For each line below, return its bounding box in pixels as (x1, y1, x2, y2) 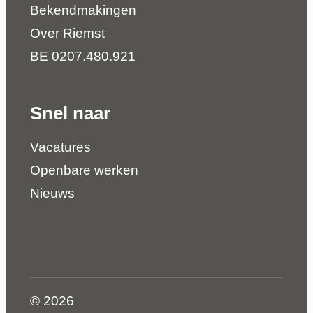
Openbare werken (30, 163, 138, 177)
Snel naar (30, 103, 110, 124)
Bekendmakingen (30, 3, 136, 18)
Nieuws (30, 186, 75, 201)
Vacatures (30, 140, 91, 154)
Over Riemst (30, 26, 105, 41)
